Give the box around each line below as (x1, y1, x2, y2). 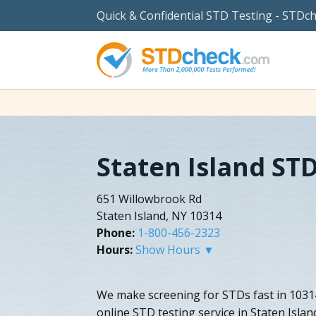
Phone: (97, 224, 135, 241)
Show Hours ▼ (135, 241, 214, 257)
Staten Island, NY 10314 (97, 207, 221, 224)
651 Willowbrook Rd (97, 190, 202, 207)
